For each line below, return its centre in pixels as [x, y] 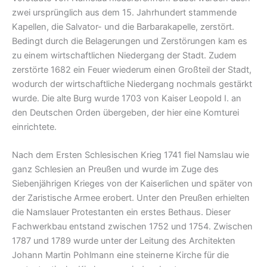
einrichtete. [34, 127]
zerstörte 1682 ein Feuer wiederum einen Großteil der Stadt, [132, 69]
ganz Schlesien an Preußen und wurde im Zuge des [115, 169]
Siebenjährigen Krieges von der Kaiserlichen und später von [132, 183]
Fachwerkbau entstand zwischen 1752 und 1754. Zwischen [132, 226]
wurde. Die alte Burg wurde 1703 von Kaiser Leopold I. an [127, 98]
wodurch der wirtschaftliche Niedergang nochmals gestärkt [132, 84]
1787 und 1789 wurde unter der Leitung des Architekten [124, 240]
